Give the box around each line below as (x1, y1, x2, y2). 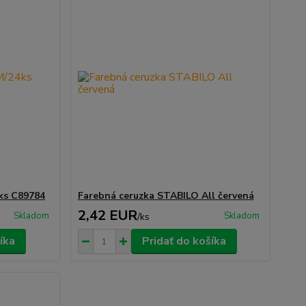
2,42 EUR (77, 206, 137, 225)
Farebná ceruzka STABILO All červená (77, 189, 254, 202)
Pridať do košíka (141, 234, 226, 249)
